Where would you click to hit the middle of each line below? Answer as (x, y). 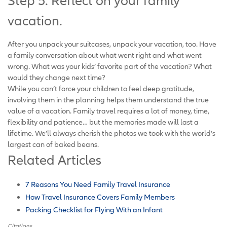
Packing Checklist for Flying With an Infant (94, 209)
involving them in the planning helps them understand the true (108, 99)
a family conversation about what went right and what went (105, 55)
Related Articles (54, 160)
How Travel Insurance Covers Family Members (100, 197)
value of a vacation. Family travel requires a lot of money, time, (108, 110)
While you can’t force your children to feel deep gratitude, (101, 88)
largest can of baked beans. (53, 144)
